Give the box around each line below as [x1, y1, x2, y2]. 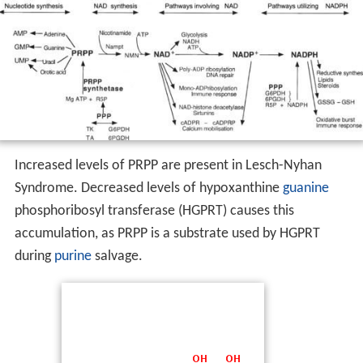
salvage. [91, 249, 143, 265]
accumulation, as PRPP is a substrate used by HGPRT [14, 226, 320, 242]
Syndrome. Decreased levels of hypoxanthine [14, 181, 283, 197]
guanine [282, 181, 329, 197]
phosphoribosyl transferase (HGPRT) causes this [14, 203, 294, 220]
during [14, 249, 54, 265]
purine [53, 249, 92, 265]
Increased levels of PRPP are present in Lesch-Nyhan [14, 158, 322, 174]
